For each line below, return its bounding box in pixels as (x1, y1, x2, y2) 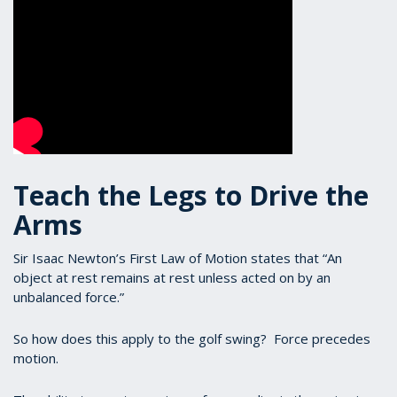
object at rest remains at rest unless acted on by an (13, 269, 331, 286)
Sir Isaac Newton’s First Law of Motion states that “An (13, 249, 342, 267)
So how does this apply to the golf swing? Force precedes (13, 330, 370, 347)
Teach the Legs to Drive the (13, 177, 369, 214)
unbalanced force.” (13, 288, 124, 306)
